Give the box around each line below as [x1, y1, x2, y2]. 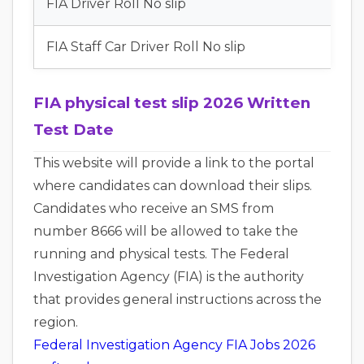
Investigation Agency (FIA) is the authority [33, 268, 304, 284]
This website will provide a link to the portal [33, 154, 314, 171]
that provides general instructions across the [33, 291, 322, 307]
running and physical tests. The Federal [33, 245, 289, 262]
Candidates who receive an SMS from [33, 200, 274, 216]
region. [33, 314, 78, 330]
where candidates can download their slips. [33, 177, 312, 193]
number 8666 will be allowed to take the [33, 223, 298, 239]
